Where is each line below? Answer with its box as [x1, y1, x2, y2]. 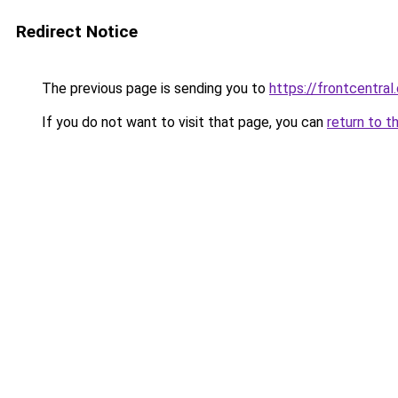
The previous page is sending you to [38, 80, 269, 97]
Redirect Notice [16, 21, 138, 42]
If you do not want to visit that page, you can [38, 114, 327, 131]
